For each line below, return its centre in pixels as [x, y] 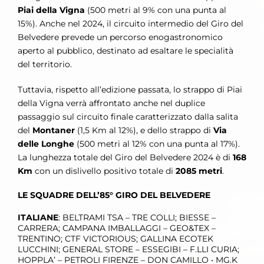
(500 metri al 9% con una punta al [156, 10]
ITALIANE [38, 218]
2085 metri [199, 171]
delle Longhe [46, 144]
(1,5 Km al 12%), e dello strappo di [144, 131]
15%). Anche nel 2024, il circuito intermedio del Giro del [131, 24]
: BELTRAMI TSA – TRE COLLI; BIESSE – [137, 218]
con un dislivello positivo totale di [104, 171]
